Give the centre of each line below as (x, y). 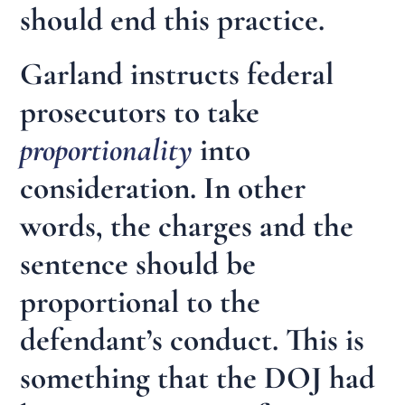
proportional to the (141, 301)
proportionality (107, 150)
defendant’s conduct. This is (193, 339)
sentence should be (138, 264)
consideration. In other (163, 188)
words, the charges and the (187, 226)
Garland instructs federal (177, 74)
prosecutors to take (140, 112)
